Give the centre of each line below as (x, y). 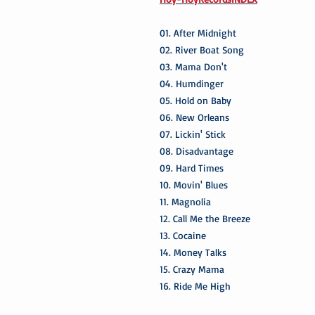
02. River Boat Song (202, 49)
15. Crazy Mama (192, 269)
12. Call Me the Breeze (205, 218)
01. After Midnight (198, 32)
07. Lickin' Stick (193, 134)
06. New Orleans (194, 117)
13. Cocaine (183, 235)
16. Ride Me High (195, 285)
